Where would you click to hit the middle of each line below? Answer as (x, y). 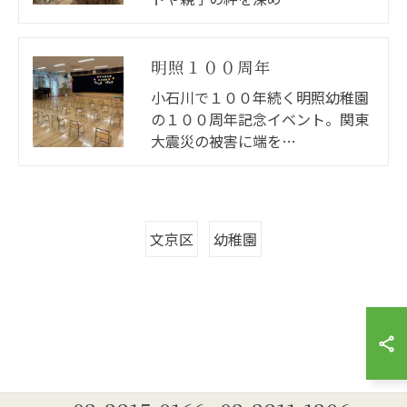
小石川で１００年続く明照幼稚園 (260, 97)
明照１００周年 (211, 67)
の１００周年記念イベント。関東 (260, 119)
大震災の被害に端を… (223, 141)
